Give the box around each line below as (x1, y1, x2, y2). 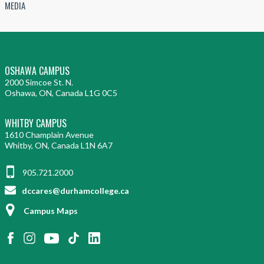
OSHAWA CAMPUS (5, 63, 70, 78)
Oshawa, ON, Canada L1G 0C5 (5, 87, 117, 98)
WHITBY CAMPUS (5, 115, 67, 130)
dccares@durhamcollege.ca (20, 185, 129, 196)
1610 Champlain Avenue (5, 129, 94, 140)
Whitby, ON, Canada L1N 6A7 (5, 140, 113, 150)
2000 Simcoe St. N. (5, 77, 73, 87)
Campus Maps (24, 205, 78, 216)
